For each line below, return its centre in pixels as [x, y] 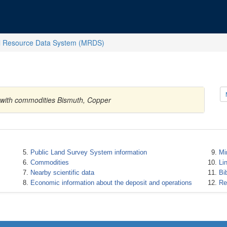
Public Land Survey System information [88, 152]
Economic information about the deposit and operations [111, 183]
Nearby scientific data [62, 173]
